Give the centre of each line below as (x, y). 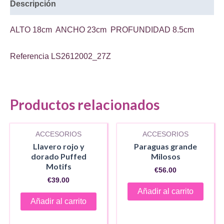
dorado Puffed (58, 156)
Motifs (58, 166)
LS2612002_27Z (81, 56)
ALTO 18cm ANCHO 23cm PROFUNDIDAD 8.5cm (102, 29)
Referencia (30, 56)
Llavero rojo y (58, 146)
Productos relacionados (85, 105)
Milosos (165, 156)
